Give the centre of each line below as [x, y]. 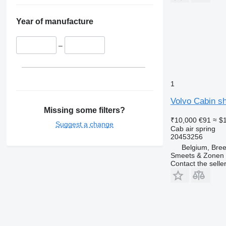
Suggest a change [85, 124]
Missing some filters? [85, 110]
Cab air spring [193, 128]
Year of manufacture [54, 22]
